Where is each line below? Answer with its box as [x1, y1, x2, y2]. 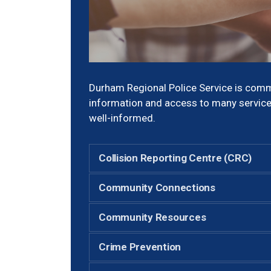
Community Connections [99, 181, 215, 194]
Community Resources [99, 211, 206, 223]
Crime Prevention [99, 240, 181, 253]
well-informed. [89, 111, 155, 124]
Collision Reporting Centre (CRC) [99, 151, 252, 164]
